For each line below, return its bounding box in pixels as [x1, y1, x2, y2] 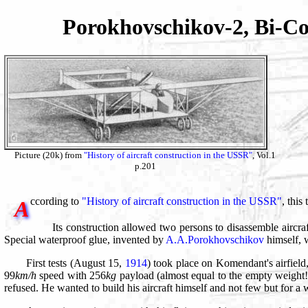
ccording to [30, 195, 82, 207]
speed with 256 [36, 269, 107, 282]
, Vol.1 [252, 149, 276, 160]
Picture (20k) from [14, 149, 84, 160]
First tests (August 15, [26, 257, 125, 269]
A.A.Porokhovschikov [166, 234, 264, 246]
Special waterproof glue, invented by [4, 234, 166, 246]
